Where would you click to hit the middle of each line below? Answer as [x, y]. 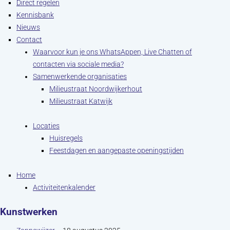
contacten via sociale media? [78, 64]
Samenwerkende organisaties [80, 76]
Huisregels [66, 138]
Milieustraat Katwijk [81, 101]
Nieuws [28, 27]
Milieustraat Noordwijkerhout [96, 89]
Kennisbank [35, 15]
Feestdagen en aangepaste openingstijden [117, 150]
